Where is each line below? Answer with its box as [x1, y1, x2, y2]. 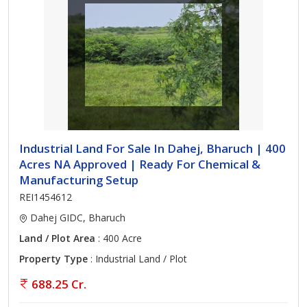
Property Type [19, 252, 88, 265]
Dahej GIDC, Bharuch [27, 211, 125, 224]
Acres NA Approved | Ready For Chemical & [19, 156, 260, 172]
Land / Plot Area [19, 232, 95, 245]
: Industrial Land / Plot [88, 252, 187, 265]
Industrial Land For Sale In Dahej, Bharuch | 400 [19, 140, 286, 156]
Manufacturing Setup [19, 172, 138, 188]
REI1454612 [19, 191, 72, 204]
